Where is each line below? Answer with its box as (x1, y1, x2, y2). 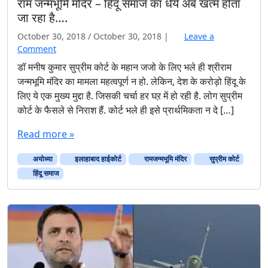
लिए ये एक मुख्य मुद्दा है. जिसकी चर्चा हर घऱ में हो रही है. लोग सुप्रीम (17, 89, 242, 103)
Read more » (17, 127, 74, 141)
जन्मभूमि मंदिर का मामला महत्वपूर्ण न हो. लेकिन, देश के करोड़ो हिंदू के (17, 75, 246, 89)
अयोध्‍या (31, 154, 53, 165)
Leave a (184, 31, 214, 42)
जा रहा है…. (17, 10, 68, 26)
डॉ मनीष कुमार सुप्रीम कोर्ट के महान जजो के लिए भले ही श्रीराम (17, 60, 232, 74)
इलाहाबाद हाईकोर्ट (73, 154, 122, 165)
